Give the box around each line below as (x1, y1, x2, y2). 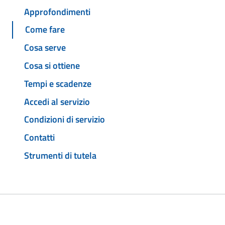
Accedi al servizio (24, 94, 90, 108)
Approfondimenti (24, 5, 90, 19)
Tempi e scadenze (24, 76, 91, 90)
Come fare (25, 23, 65, 37)
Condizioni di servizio (24, 113, 105, 127)
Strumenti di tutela (24, 148, 96, 162)
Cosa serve (24, 41, 66, 55)
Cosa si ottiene (24, 59, 80, 73)
